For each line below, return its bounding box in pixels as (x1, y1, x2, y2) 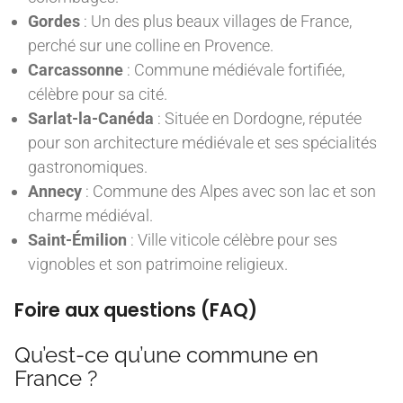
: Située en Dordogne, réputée (154, 108, 362, 128)
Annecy (28, 181, 82, 201)
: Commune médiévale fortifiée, (123, 59, 345, 79)
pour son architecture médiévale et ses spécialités (28, 132, 377, 152)
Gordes (28, 11, 80, 31)
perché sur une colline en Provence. (28, 35, 273, 55)
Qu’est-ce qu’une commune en (14, 341, 318, 368)
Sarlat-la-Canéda (28, 108, 154, 128)
